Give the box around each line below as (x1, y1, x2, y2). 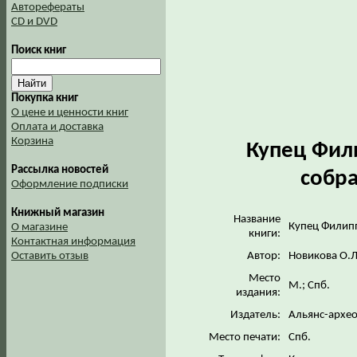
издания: (236, 286, 280, 299)
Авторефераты (11, 2, 84, 14)
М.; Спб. (288, 279, 332, 292)
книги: (249, 227, 280, 240)
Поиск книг (11, 45, 66, 57)
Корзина (11, 135, 53, 147)
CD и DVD (11, 16, 57, 28)
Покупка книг (11, 92, 78, 104)
